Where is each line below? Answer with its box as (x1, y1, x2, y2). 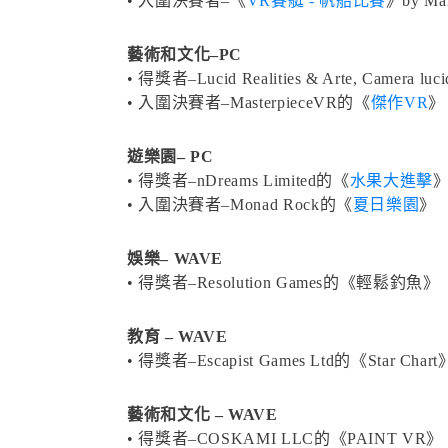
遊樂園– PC (127, 148, 214, 166)
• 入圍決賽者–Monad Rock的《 (127, 196, 353, 214)
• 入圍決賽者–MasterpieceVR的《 (127, 94, 371, 112)
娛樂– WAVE (127, 250, 224, 268)
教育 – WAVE (127, 328, 228, 346)
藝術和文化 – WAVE (127, 406, 278, 424)
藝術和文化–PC (127, 46, 243, 64)
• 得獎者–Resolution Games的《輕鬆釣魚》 (127, 274, 440, 292)
